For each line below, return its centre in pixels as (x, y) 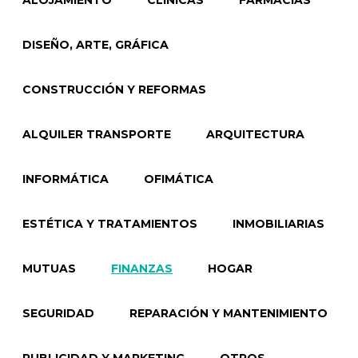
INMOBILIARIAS (278, 224)
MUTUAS (49, 268)
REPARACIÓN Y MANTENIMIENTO (229, 313)
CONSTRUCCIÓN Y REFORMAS (114, 89)
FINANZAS (142, 268)
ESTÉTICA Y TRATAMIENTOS (110, 224)
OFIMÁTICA (179, 179)
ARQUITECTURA (255, 134)
